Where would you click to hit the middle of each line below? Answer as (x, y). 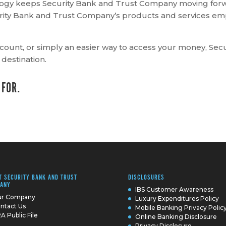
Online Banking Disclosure (176, 217)
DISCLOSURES (146, 178)
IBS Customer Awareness (174, 189)
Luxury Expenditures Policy (177, 199)
